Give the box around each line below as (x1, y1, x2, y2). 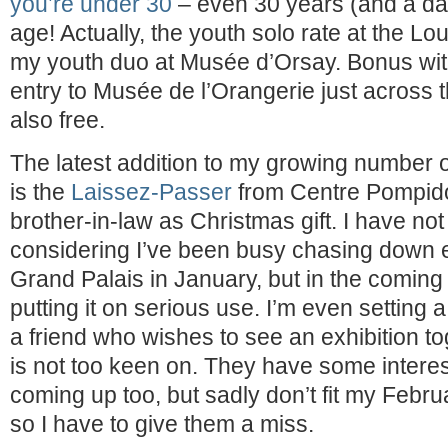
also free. (10, 107, 105, 133)
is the (10, 179, 71, 205)
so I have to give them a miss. (10, 411, 314, 437)
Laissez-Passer (71, 179, 232, 205)
